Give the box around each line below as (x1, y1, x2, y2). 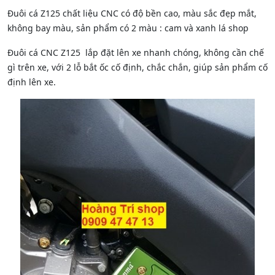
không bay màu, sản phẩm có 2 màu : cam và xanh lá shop (7, 22, 251, 34)
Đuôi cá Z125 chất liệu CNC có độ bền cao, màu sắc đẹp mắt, (7, 7, 257, 20)
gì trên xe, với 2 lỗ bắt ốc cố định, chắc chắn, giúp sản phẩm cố (7, 61, 268, 74)
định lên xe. (7, 76, 56, 88)
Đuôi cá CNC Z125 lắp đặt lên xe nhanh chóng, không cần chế (7, 47, 264, 59)
